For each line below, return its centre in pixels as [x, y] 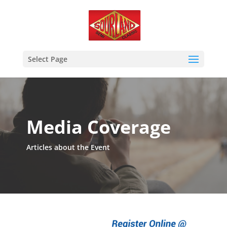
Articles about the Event [68, 147]
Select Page [47, 59]
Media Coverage [98, 127]
